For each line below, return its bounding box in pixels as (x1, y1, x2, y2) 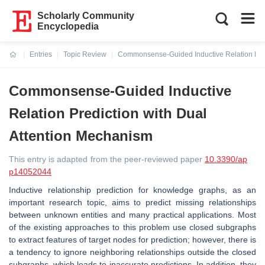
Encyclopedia (37, 21, 99, 31)
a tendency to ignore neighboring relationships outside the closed (9, 247, 256, 257)
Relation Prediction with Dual (9, 105, 207, 121)
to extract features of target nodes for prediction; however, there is (9, 235, 256, 244)
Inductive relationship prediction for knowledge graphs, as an (9, 185, 256, 195)
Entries (30, 50, 52, 59)
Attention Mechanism (9, 128, 153, 144)
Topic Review (63, 50, 106, 59)
